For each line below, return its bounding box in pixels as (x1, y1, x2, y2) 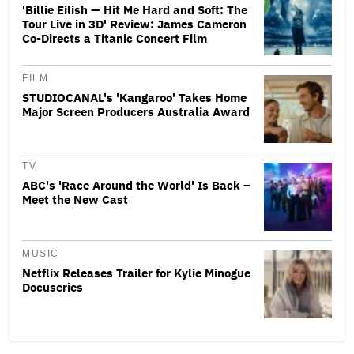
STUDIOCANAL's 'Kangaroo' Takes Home (22, 89, 247, 105)
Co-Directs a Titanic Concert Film (22, 30, 207, 46)
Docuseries (22, 279, 83, 295)
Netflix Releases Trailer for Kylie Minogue (22, 265, 250, 281)
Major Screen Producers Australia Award (22, 104, 250, 119)
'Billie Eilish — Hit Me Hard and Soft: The (22, 2, 247, 17)
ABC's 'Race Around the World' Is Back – (22, 177, 250, 193)
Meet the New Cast (22, 191, 128, 207)
